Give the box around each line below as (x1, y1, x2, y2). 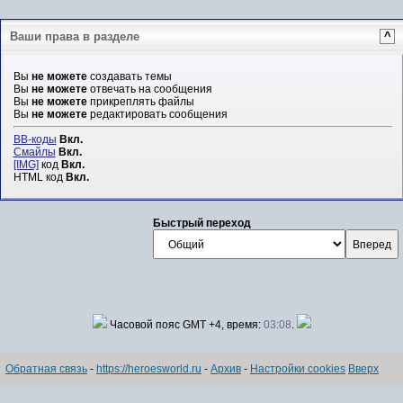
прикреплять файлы (86, 94, 194, 108)
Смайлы (13, 145, 56, 158)
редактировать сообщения (86, 107, 228, 121)
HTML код (13, 170, 66, 184)
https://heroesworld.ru (96, 362, 201, 375)
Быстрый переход (152, 217, 251, 230)
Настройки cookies (250, 362, 345, 375)
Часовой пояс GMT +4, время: (106, 318, 264, 332)
